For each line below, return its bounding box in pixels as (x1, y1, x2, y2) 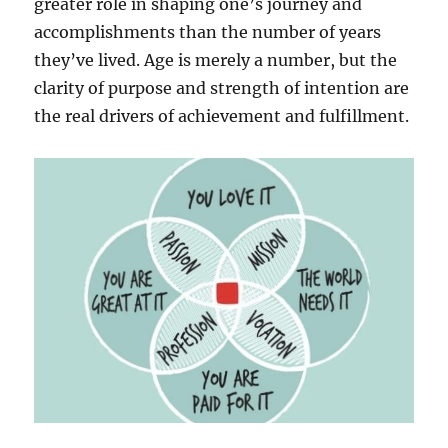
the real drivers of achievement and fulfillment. (34, 106, 410, 126)
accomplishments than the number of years (34, 22, 382, 42)
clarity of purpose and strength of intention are (34, 78, 410, 98)
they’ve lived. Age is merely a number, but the (34, 50, 398, 70)
